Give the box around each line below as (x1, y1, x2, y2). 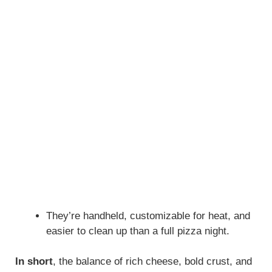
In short (15, 256, 53, 268)
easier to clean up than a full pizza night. (46, 225, 229, 237)
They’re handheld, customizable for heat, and (46, 209, 250, 222)
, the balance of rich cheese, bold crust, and (53, 256, 252, 268)
